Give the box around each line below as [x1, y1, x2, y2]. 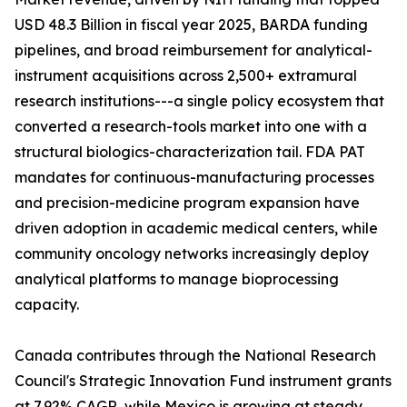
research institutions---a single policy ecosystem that [15, 92, 384, 111]
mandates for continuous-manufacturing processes [15, 168, 374, 187]
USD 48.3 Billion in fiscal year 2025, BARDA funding [15, 15, 368, 35]
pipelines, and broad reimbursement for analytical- [15, 41, 372, 60]
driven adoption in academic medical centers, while [15, 219, 378, 238]
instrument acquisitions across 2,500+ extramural [15, 66, 357, 85]
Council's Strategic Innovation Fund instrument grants [15, 372, 392, 391]
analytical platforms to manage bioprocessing [15, 270, 339, 289]
